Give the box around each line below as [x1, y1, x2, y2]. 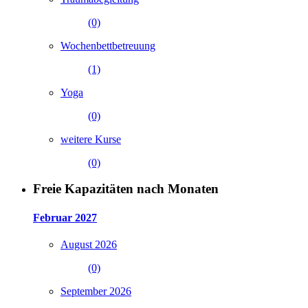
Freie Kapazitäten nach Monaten [33, 181, 219, 197]
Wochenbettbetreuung [60, 39, 155, 52]
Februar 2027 [33, 211, 97, 223]
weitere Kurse [60, 133, 121, 145]
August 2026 [60, 238, 117, 250]
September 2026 [60, 285, 131, 297]
